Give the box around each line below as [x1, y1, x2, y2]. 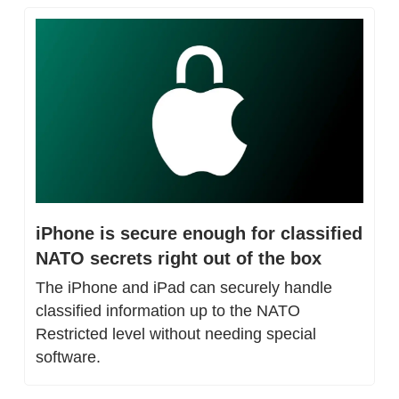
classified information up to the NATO [36, 302, 300, 321]
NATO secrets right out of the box [36, 248, 322, 269]
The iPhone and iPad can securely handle [36, 279, 332, 297]
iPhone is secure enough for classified [36, 224, 362, 244]
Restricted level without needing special [36, 325, 316, 344]
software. [36, 348, 101, 367]
